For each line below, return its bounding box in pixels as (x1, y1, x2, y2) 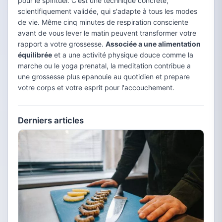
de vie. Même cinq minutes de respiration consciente (18, 18, 188, 26)
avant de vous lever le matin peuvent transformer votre (18, 29, 196, 37)
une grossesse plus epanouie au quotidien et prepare (18, 72, 190, 81)
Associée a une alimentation (106, 40, 201, 48)
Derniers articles (18, 115, 84, 125)
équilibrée (18, 51, 52, 59)
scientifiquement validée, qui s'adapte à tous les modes (18, 7, 197, 15)
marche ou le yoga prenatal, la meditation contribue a (18, 61, 191, 70)
